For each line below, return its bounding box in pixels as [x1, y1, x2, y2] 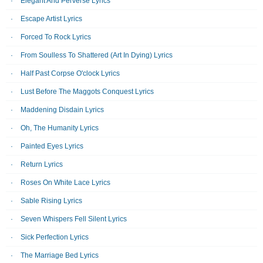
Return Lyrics [21, 160, 63, 168]
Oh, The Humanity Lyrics [21, 124, 99, 132]
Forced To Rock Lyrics [21, 33, 91, 41]
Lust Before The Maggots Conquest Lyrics [21, 87, 154, 96]
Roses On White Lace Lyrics [21, 178, 110, 187]
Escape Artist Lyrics [21, 15, 82, 23]
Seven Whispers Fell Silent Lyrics [21, 215, 127, 223]
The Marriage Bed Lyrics [21, 251, 99, 259]
